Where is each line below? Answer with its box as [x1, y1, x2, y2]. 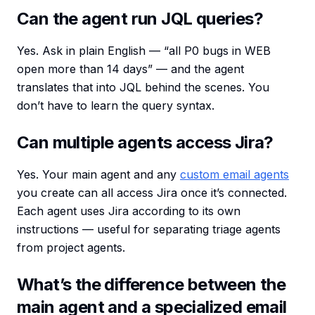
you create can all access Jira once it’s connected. [17, 186, 287, 200]
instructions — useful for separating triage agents [17, 222, 281, 236]
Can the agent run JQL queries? [17, 8, 263, 29]
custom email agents [180, 167, 289, 181]
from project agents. [17, 240, 125, 255]
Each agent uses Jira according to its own [17, 204, 240, 218]
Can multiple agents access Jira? [17, 132, 274, 153]
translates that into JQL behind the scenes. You [17, 80, 269, 94]
